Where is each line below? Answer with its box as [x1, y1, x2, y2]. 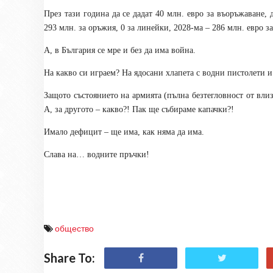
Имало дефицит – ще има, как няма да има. [44, 127, 204, 136]
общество [55, 223, 94, 233]
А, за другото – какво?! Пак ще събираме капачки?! [44, 105, 234, 114]
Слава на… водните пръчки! [44, 150, 149, 159]
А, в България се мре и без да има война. [44, 46, 196, 55]
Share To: [44, 250, 95, 265]
